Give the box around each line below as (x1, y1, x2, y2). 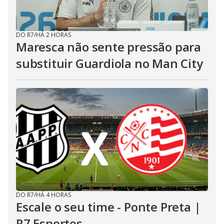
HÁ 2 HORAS (36, 30, 71, 39)
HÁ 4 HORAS (36, 190, 71, 199)
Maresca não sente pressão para (16, 38, 201, 55)
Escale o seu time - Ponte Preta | (16, 198, 201, 215)
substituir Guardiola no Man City (16, 55, 203, 71)
